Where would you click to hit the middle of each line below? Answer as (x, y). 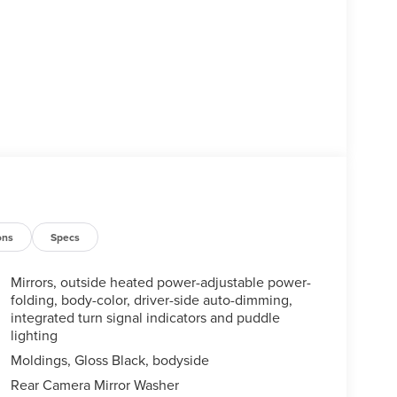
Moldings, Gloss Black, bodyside (109, 360)
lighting (34, 335)
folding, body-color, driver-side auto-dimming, (151, 300)
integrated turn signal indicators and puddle (145, 318)
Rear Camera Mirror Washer (94, 385)
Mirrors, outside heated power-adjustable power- (160, 282)
